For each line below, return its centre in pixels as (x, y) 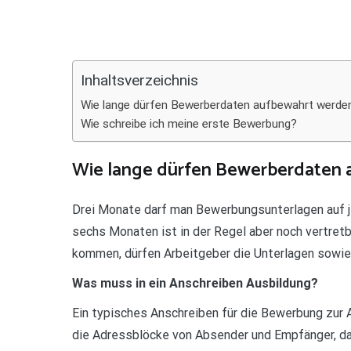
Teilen (24, 13)
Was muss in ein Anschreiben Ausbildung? (195, 283)
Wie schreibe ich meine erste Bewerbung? (189, 124)
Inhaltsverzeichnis (139, 81)
